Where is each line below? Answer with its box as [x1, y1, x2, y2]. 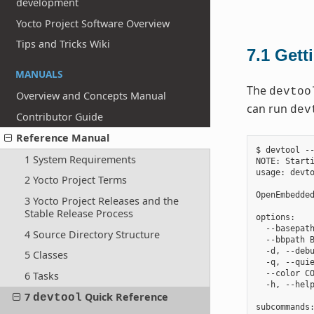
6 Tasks [24, 268, 59, 282]
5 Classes [24, 248, 68, 262]
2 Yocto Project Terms [24, 173, 127, 187]
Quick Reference [81, 289, 168, 303]
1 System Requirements [24, 152, 136, 166]
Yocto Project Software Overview [16, 16, 170, 30]
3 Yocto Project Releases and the [24, 194, 179, 208]
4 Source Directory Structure [24, 227, 160, 241]
